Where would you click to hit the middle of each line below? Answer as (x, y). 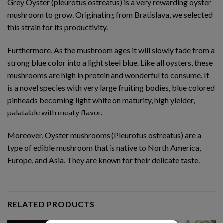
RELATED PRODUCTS (51, 204)
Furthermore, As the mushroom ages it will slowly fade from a (111, 50)
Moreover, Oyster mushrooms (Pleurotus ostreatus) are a (104, 135)
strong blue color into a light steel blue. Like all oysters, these (110, 62)
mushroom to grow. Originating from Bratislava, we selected (110, 15)
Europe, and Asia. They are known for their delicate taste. (104, 160)
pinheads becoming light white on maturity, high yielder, (101, 100)
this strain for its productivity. (57, 27)
